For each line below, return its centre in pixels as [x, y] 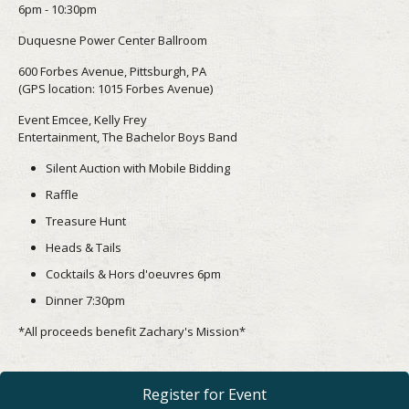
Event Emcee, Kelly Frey [83, 119]
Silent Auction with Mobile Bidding [138, 168]
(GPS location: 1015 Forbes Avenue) [115, 88]
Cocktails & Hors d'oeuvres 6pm [133, 273]
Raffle [62, 194]
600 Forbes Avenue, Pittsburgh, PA [112, 71]
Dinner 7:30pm [85, 300]
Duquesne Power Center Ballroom [113, 40]
